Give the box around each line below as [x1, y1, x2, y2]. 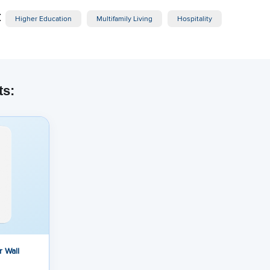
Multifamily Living [96, 13, 152, 24]
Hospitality [177, 13, 212, 24]
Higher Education [15, 13, 72, 24]
